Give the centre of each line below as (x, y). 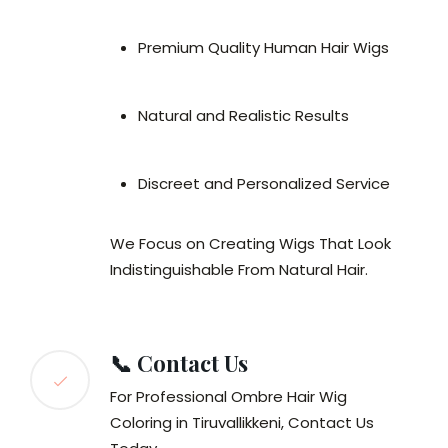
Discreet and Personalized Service (264, 184)
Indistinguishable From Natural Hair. (239, 270)
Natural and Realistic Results (243, 116)
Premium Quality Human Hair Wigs (263, 48)
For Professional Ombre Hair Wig (228, 397)
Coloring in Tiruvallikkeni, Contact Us (242, 423)
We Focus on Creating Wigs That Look (250, 244)
